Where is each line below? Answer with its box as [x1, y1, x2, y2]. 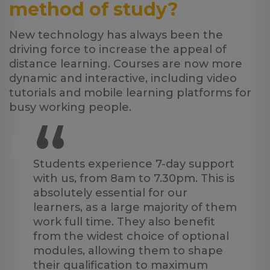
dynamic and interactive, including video [9, 72, 237, 85]
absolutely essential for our [33, 186, 187, 199]
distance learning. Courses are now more [9, 57, 242, 71]
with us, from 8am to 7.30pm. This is [33, 172, 234, 185]
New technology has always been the [9, 28, 223, 42]
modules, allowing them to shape [33, 244, 223, 257]
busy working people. [9, 101, 131, 114]
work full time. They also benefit [33, 215, 215, 228]
